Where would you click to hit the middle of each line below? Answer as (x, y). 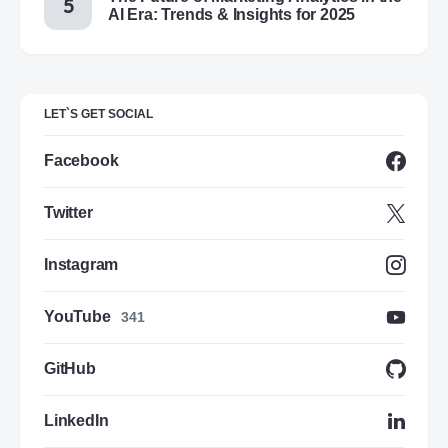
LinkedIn (76, 421)
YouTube (77, 317)
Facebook (81, 161)
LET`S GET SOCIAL (98, 114)
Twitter (68, 213)
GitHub (70, 369)
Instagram (81, 265)
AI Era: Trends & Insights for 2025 (232, 15)
